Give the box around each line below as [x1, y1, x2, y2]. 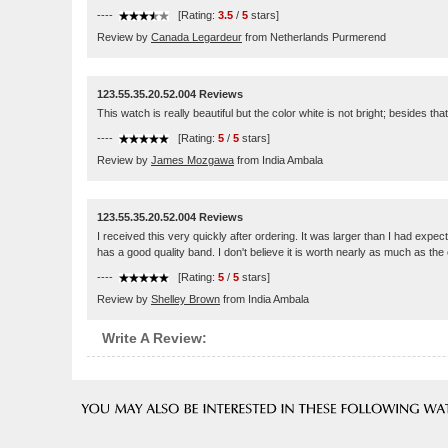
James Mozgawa [151, 154, 234, 166]
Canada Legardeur [151, 31, 242, 43]
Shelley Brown [151, 293, 220, 305]
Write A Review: [102, 330, 207, 346]
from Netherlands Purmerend [242, 31, 386, 43]
